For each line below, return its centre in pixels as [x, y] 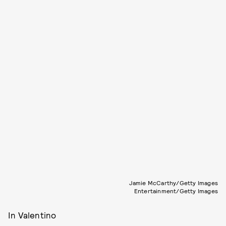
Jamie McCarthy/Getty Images [173, 183]
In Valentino [32, 215]
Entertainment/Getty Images [176, 191]
